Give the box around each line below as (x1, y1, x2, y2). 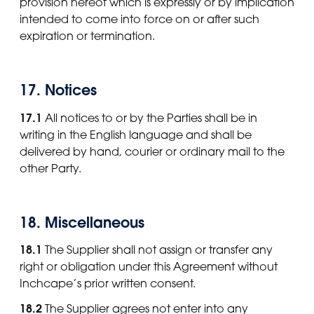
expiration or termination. (20, 29, 155, 43)
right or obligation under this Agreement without (20, 259, 278, 274)
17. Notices (20, 81, 97, 100)
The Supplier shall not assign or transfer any (42, 243, 273, 257)
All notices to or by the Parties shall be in (42, 110, 257, 125)
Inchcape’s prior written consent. (20, 276, 196, 291)
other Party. (20, 161, 81, 175)
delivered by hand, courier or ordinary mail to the (20, 144, 285, 158)
